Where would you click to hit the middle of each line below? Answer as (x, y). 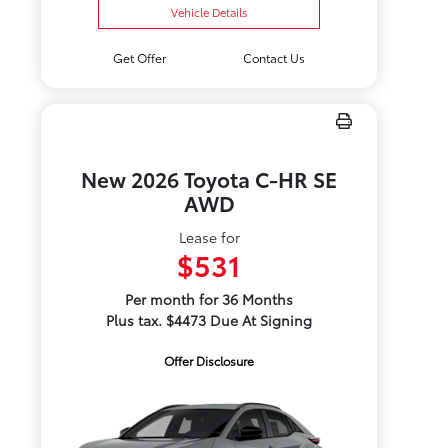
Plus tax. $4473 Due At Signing (209, 320)
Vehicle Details (209, 12)
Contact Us (274, 57)
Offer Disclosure (209, 360)
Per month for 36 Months (209, 299)
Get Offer (139, 57)
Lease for (209, 237)
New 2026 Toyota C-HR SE (209, 178)
